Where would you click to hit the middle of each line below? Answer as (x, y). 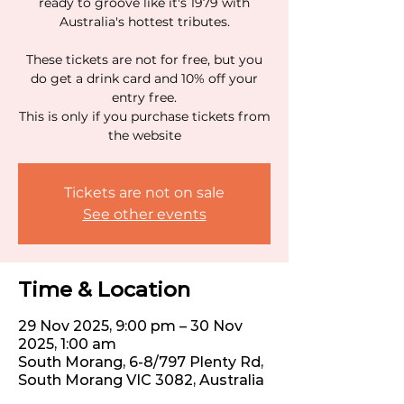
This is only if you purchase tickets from (144, 116)
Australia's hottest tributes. (144, 22)
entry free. (144, 97)
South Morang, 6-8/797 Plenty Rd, (141, 362)
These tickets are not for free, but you (144, 60)
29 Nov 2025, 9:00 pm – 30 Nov (130, 326)
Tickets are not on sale (144, 193)
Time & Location (104, 289)
